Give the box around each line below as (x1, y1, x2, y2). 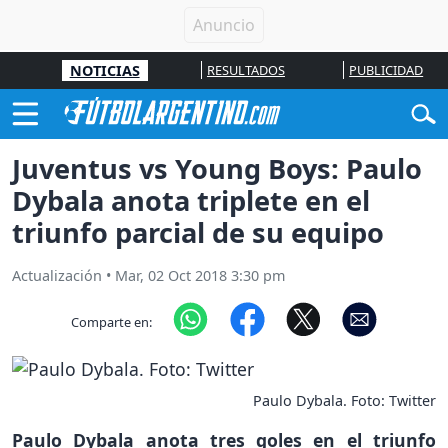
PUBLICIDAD (349, 61, 424, 79)
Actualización (12, 266, 102, 286)
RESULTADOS (206, 61, 285, 79)
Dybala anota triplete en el (12, 182, 370, 220)
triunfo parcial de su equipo (12, 214, 384, 252)
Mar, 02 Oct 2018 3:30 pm (115, 266, 285, 286)
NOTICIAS (69, 61, 140, 80)
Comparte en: (71, 312, 153, 331)
